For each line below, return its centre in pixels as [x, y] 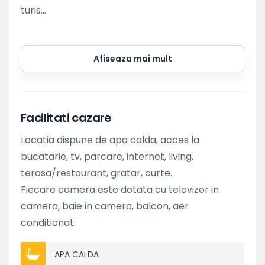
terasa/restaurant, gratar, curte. [96, 173]
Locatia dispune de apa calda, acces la [110, 140]
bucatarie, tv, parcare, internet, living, [107, 156]
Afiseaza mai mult [132, 58]
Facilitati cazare [66, 117]
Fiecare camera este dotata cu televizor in [120, 189]
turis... [33, 10]
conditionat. [48, 222]
